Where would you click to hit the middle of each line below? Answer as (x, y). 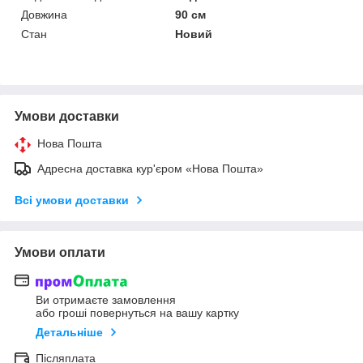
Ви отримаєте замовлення (106, 299)
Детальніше (69, 332)
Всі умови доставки (72, 201)
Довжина (44, 15)
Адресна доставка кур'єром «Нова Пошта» (150, 169)
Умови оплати (60, 253)
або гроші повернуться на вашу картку (137, 312)
